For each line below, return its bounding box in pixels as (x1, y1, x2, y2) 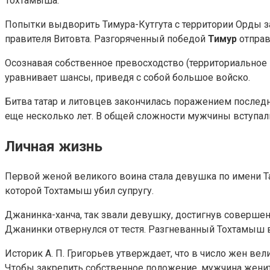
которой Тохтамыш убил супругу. (5, 184, 154, 196)
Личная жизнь (5, 137, 102, 155)
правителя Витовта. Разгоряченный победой (5, 33, 208, 45)
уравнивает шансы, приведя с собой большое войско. (5, 72, 250, 84)
